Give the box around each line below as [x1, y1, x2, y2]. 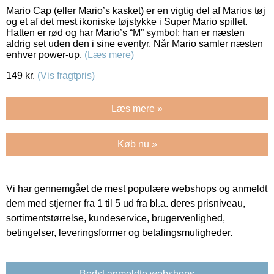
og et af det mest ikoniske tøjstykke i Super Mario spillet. [6, 16, 248, 27]
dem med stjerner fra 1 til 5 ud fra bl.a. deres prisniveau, [6, 198, 245, 209]
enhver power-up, [6, 49, 84, 60]
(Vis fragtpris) [37, 70, 95, 81]
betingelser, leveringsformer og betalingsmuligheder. [6, 227, 232, 238]
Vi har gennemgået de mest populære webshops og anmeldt [6, 183, 267, 194]
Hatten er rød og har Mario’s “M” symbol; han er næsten [6, 27, 245, 38]
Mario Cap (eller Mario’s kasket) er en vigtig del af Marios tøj [6, 5, 265, 16]
